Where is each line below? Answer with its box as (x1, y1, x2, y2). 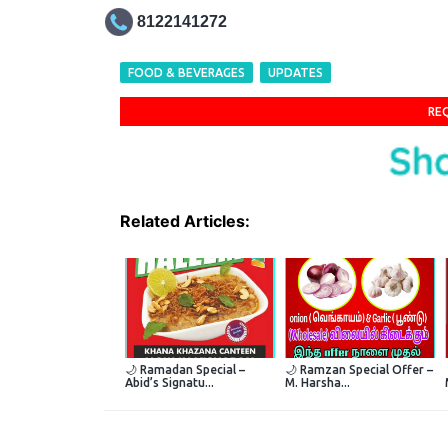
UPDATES (267, 66, 323, 80)
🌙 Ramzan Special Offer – (284, 362, 433, 376)
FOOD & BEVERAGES (127, 66, 245, 80)
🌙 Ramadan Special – (124, 362, 245, 376)
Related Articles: (119, 211, 250, 232)
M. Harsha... (284, 375, 350, 389)
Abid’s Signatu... (124, 375, 214, 389)
